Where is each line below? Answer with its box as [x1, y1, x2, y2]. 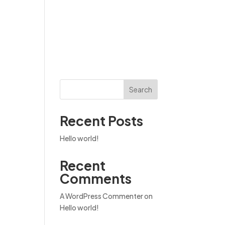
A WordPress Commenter [60, 191, 144, 200]
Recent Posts [60, 113, 144, 129]
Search [129, 85, 152, 94]
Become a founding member [44, 27, 158, 38]
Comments [60, 170, 132, 187]
